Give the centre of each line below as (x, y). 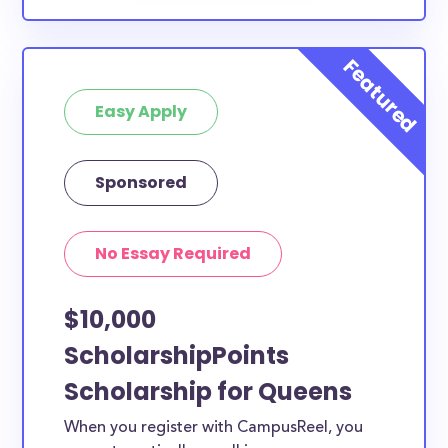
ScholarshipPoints (177, 355)
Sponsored (141, 182)
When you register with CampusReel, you (214, 428)
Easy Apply (141, 111)
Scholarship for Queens (208, 391)
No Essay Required (173, 253)
